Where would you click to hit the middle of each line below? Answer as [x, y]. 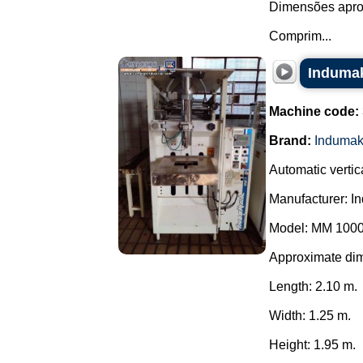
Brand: [290, 141]
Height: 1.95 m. [312, 345]
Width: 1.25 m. [310, 316]
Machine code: [314, 111]
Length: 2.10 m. [313, 286]
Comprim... [300, 36]
